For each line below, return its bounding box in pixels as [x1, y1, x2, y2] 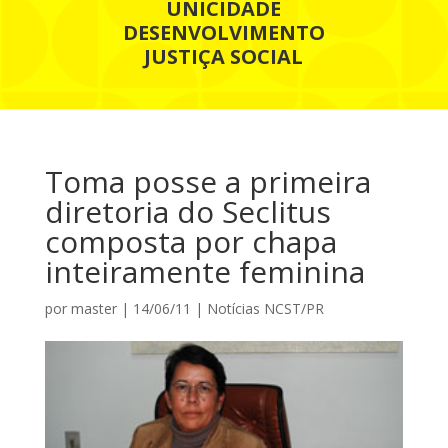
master [70, 298, 117, 318]
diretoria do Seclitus [44, 190, 331, 232]
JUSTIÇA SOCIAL [144, 42, 304, 70]
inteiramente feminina [44, 250, 365, 292]
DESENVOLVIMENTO [122, 18, 325, 46]
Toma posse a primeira [44, 160, 371, 202]
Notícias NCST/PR [206, 298, 324, 318]
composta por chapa [44, 220, 337, 262]
